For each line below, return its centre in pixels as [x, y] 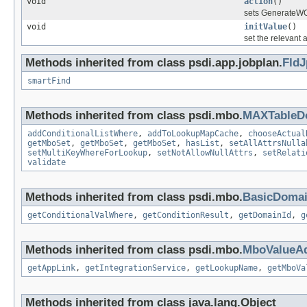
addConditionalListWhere [83, 134]
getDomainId [265, 216]
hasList [202, 144]
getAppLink [51, 268]
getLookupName [226, 268]
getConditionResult [186, 216]
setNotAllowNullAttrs [205, 153]
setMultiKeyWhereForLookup [87, 153]
